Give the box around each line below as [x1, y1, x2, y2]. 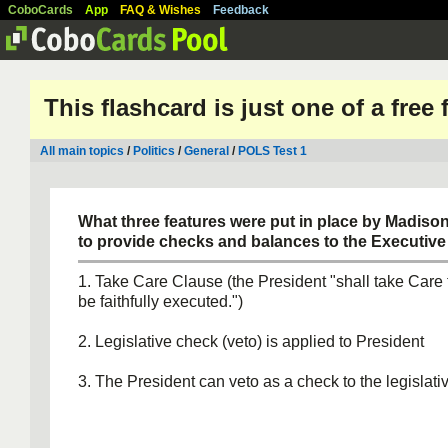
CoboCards [8, 3, 73, 17]
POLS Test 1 [238, 144, 307, 158]
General [184, 144, 229, 158]
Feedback [213, 3, 269, 17]
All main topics [40, 144, 124, 158]
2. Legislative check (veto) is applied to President [78, 333, 424, 350]
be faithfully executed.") [78, 293, 243, 310]
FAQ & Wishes [120, 3, 201, 17]
